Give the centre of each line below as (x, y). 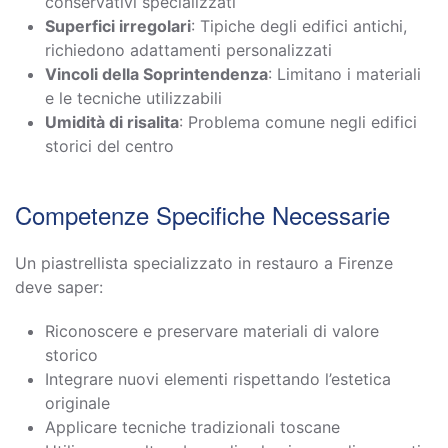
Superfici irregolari (118, 25)
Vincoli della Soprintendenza (156, 73)
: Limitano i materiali (344, 73)
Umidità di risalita (112, 121)
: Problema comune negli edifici (298, 121)
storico (71, 354)
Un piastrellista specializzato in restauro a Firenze (204, 262)
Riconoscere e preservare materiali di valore (212, 330)
